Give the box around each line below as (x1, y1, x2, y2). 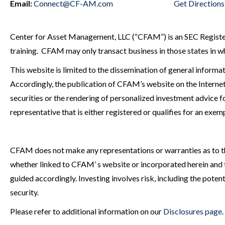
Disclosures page (163, 206, 222, 216)
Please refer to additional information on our (10, 206, 163, 216)
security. (10, 187, 39, 197)
